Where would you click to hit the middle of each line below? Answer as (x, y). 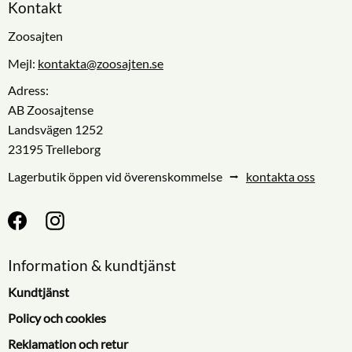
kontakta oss (280, 176)
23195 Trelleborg (54, 149)
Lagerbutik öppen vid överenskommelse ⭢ (127, 176)
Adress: (28, 90)
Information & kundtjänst (92, 265)
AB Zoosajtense (51, 110)
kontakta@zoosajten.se (101, 63)
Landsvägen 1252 (55, 130)
